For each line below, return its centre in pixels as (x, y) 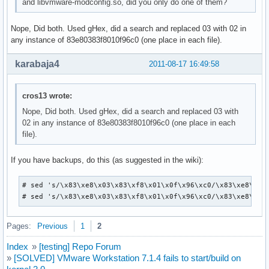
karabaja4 (37, 64)
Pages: (19, 226)
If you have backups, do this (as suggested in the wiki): (107, 160)
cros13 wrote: (47, 95)
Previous (53, 226)
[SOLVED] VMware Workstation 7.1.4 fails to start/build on (127, 258)
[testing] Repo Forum (80, 246)
